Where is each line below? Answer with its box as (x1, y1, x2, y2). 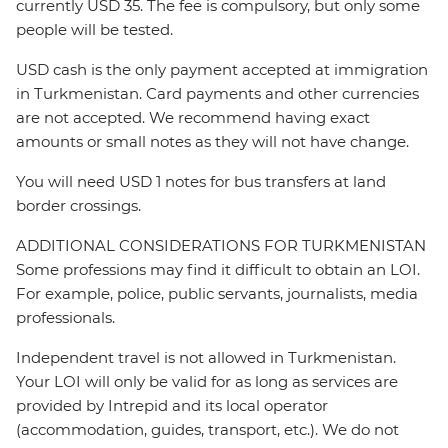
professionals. (16, 308, 115, 328)
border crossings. (16, 196, 141, 216)
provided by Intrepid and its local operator (16, 396, 328, 416)
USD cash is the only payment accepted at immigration (16, 60, 428, 80)
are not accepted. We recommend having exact (16, 108, 370, 128)
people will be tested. (16, 20, 173, 40)
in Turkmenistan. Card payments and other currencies (16, 84, 419, 104)
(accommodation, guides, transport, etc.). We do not (16, 420, 399, 440)
